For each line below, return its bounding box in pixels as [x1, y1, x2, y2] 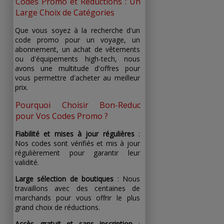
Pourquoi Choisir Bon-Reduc [15, 99, 140, 111]
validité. [15, 157, 39, 167]
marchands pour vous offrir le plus [15, 193, 140, 203]
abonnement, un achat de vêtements [15, 44, 140, 54]
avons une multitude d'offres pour [15, 63, 140, 73]
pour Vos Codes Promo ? [15, 110, 108, 122]
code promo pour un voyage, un [15, 35, 140, 45]
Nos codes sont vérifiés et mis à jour [15, 138, 140, 148]
